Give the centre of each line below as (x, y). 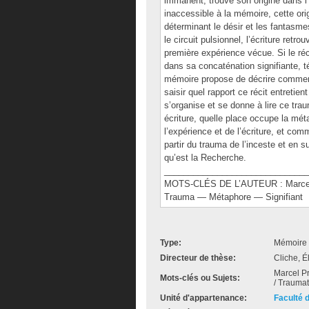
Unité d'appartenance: (203, 298)
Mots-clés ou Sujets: (200, 278)
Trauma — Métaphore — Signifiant (233, 197)
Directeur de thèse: (198, 258)
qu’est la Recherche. (205, 158)
